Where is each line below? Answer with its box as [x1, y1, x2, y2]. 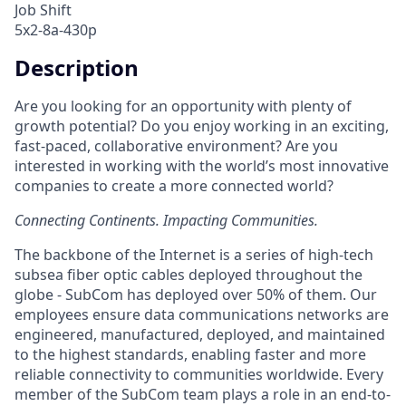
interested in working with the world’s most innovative [14, 155, 389, 176]
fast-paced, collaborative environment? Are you [14, 135, 338, 156]
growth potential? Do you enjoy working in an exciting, [14, 115, 389, 136]
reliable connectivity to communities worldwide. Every [14, 363, 383, 384]
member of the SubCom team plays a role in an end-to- [14, 383, 391, 404]
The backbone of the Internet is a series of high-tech [14, 244, 373, 265]
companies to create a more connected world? [14, 175, 333, 196]
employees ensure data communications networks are [14, 304, 389, 324]
